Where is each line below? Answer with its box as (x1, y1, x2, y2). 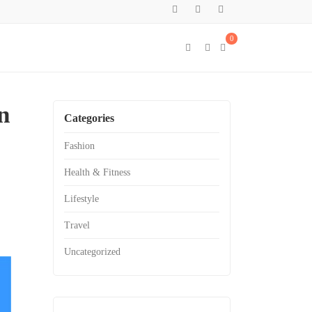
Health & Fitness (64, 167, 130, 178)
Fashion (64, 141, 95, 152)
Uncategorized (64, 247, 120, 258)
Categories (64, 112, 114, 124)
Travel (64, 220, 90, 231)
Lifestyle (64, 194, 99, 205)
